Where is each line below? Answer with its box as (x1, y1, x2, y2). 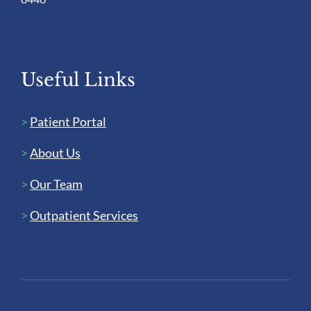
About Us (29, 145, 81, 161)
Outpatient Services (29, 208, 138, 224)
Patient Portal (29, 114, 106, 130)
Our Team (29, 176, 83, 192)
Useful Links (20, 69, 135, 92)
